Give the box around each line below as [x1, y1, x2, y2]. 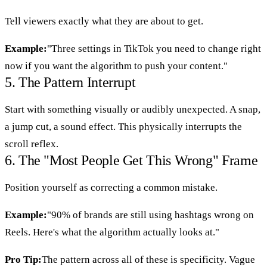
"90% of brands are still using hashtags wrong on [47, 209, 254, 221]
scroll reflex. [5, 138, 58, 150]
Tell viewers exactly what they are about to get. [5, 15, 203, 27]
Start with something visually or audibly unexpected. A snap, [5, 103, 260, 115]
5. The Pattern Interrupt [5, 74, 136, 90]
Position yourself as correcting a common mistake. [5, 181, 218, 193]
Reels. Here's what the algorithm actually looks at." [5, 226, 219, 238]
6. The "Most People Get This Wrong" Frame [5, 152, 258, 168]
